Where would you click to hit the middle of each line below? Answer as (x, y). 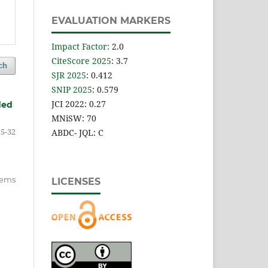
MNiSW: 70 (74, 118)
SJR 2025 (69, 75)
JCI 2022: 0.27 (79, 103)
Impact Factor (79, 46)
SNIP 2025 (72, 89)
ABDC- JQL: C (77, 132)
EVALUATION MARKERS (111, 20)
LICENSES (76, 181)
